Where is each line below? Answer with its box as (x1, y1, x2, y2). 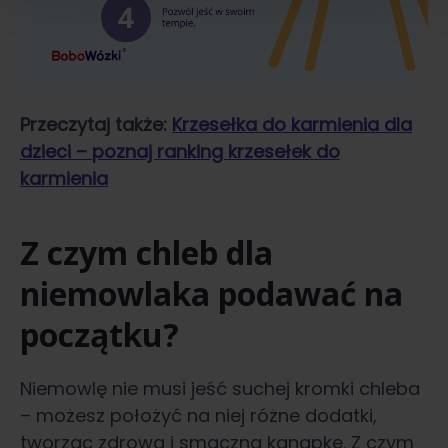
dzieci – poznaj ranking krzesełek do (20, 139, 340, 165)
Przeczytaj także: (20, 112, 172, 138)
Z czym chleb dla (20, 231, 273, 275)
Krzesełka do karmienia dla (172, 112, 412, 138)
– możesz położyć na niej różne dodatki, (20, 403, 377, 429)
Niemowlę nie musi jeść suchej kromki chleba (20, 376, 420, 402)
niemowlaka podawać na (20, 272, 403, 316)
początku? (20, 313, 179, 357)
